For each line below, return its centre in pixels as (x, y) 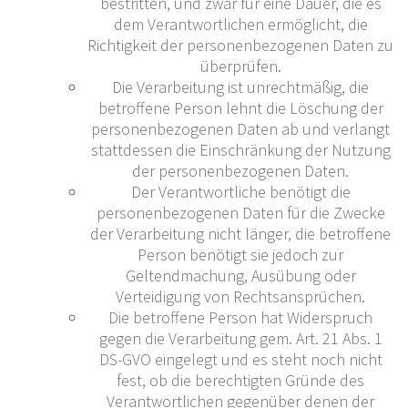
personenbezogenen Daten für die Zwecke (240, 212)
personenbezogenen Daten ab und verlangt (240, 128)
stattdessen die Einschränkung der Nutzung (240, 149)
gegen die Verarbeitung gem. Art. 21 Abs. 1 (240, 338)
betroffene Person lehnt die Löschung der (240, 107)
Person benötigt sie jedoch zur (240, 254)
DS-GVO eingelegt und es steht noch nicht (240, 359)
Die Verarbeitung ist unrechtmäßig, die (240, 87)
